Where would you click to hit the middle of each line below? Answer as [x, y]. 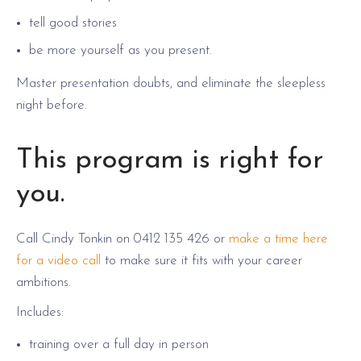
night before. [52, 105]
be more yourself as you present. [120, 50]
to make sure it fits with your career [201, 260]
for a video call [58, 260]
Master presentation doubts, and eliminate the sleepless [171, 83]
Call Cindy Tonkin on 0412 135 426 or [122, 239]
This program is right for [170, 160]
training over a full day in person [119, 344]
